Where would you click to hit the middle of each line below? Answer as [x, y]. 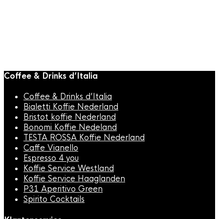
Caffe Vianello [51, 148]
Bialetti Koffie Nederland [71, 107]
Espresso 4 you [51, 158]
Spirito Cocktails [54, 199]
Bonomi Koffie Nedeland [70, 128]
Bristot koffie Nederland [70, 117]
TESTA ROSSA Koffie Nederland [84, 138]
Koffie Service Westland [69, 169]
